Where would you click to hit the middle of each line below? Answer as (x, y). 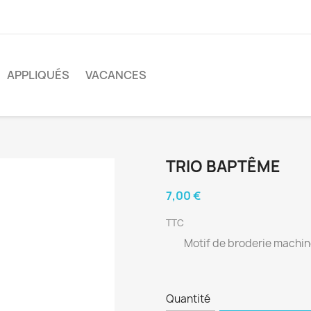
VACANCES (116, 75)
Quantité (188, 299)
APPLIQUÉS (38, 75)
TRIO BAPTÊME (223, 166)
